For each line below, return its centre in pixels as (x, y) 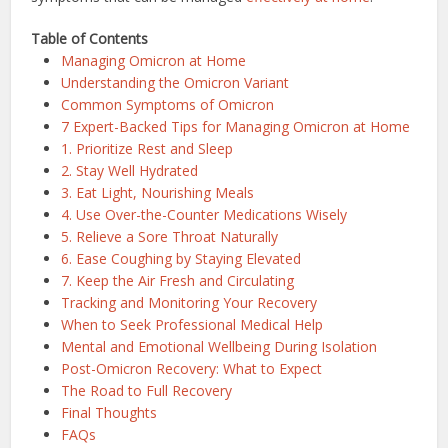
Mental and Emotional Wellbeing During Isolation (219, 346)
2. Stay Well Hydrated (130, 170)
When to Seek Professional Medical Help (192, 324)
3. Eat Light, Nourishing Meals (158, 192)
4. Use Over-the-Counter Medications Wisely (204, 214)
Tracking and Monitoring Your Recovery (189, 302)
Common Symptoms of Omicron (168, 104)
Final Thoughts (109, 412)
